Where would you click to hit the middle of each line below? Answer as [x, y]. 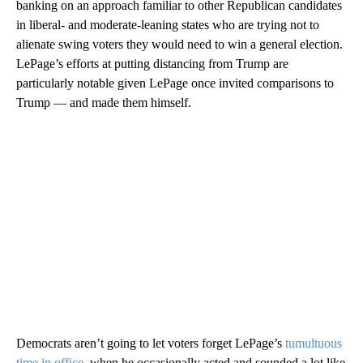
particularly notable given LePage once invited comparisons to [175, 83]
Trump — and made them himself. [104, 102]
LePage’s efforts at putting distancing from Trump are [152, 63]
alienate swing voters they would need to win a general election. [179, 44]
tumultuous [314, 343]
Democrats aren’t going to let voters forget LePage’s [151, 343]
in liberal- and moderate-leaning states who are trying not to [168, 24]
